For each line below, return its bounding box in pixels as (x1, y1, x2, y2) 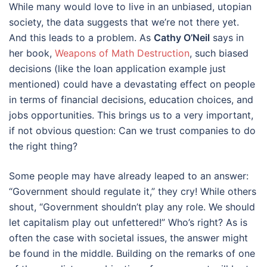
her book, (9, 46, 55, 59)
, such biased (190, 46, 249, 59)
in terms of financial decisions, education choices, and (9, 93, 253, 105)
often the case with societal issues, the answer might (9, 231, 248, 244)
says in (210, 31, 244, 44)
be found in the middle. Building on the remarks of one (9, 247, 255, 259)
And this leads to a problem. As (9, 31, 154, 44)
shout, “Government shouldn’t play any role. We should (9, 200, 255, 213)
